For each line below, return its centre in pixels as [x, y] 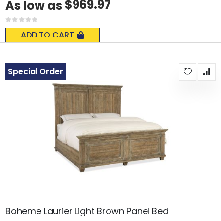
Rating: [32, 22]
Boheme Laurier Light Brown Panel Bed [87, 211]
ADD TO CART [47, 35]
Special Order [36, 71]
